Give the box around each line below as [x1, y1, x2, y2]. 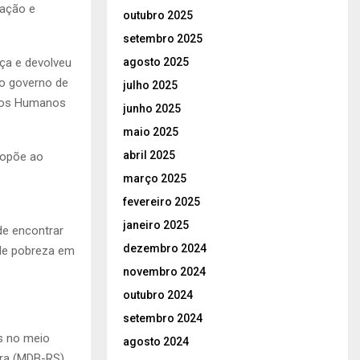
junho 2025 [123, 101, 181, 115]
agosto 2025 [123, 55, 189, 68]
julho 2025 [123, 78, 178, 92]
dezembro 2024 [123, 241, 207, 255]
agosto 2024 [123, 334, 189, 348]
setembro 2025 [123, 31, 202, 45]
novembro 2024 [123, 264, 206, 278]
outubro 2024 [123, 288, 193, 301]
